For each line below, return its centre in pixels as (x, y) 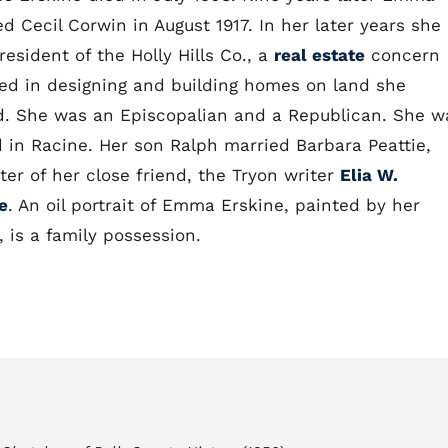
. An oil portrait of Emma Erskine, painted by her (214, 205)
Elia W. (369, 175)
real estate (319, 55)
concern (402, 55)
